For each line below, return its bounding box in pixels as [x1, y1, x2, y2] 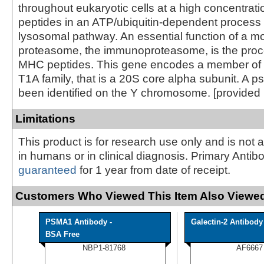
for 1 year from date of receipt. [77, 163, 230, 176]
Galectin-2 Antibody [191, 217, 263, 226]
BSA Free [45, 229, 80, 239]
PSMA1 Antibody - [45, 217, 112, 226]
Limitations [15, 112, 75, 125]
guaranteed [18, 163, 77, 176]
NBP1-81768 [82, 243, 126, 252]
